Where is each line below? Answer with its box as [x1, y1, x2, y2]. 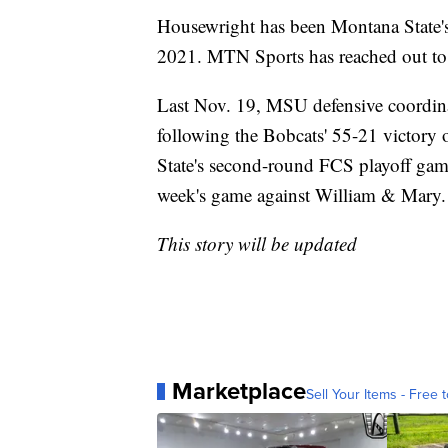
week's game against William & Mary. [157, 182, 446, 208]
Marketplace [172, 373, 306, 410]
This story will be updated [157, 231, 357, 257]
